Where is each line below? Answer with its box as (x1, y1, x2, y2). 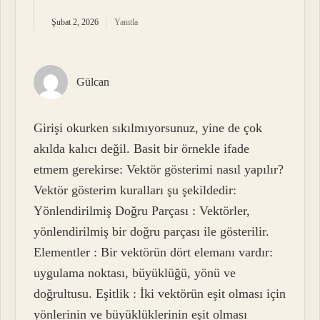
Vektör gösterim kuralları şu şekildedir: (34, 183, 237, 198)
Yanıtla (114, 16, 139, 27)
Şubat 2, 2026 (51, 16, 99, 27)
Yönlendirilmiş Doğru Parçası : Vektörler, (34, 204, 251, 219)
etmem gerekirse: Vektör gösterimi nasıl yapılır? (34, 162, 284, 177)
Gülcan (76, 75, 110, 88)
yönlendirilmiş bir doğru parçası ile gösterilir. (34, 224, 270, 239)
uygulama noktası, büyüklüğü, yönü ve (34, 266, 236, 281)
